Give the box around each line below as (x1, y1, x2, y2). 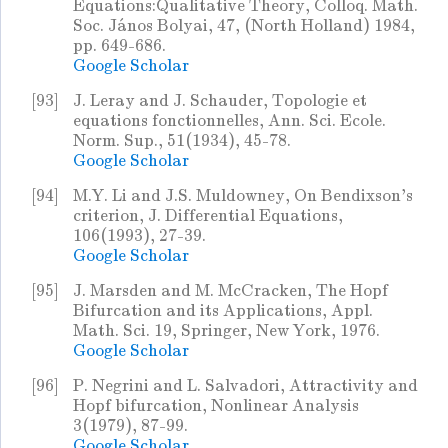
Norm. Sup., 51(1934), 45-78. (73, 131, 291, 151)
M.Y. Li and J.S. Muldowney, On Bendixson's (73, 186, 413, 206)
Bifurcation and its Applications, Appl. (73, 301, 373, 321)
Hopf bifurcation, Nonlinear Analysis (73, 396, 359, 416)
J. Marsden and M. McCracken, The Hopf (73, 281, 388, 301)
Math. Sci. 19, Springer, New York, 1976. (73, 321, 380, 341)
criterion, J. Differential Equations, (73, 206, 343, 226)
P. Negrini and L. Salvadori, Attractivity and (73, 376, 418, 396)
